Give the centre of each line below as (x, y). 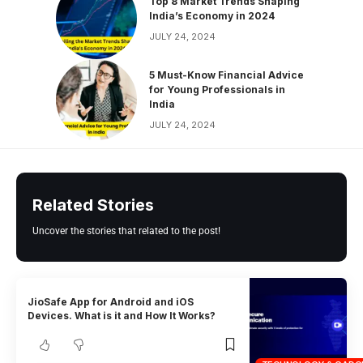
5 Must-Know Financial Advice (226, 75)
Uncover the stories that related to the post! (126, 231)
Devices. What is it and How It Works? (122, 315)
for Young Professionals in (217, 89)
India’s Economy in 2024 (212, 15)
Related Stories (93, 205)
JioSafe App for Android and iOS (111, 301)
